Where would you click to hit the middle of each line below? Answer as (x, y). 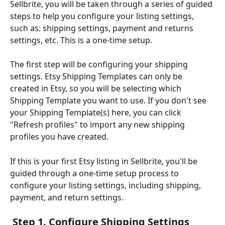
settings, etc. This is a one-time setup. (81, 40)
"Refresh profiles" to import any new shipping (98, 125)
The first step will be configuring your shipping (100, 65)
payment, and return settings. (67, 197)
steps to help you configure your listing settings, (103, 16)
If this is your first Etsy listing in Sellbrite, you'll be (105, 161)
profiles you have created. (59, 137)
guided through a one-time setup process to (95, 173)
